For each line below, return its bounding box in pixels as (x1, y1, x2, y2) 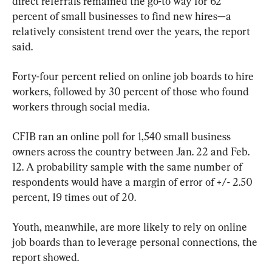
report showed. (12, 251, 79, 264)
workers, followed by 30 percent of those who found (12, 85, 251, 98)
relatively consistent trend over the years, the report (12, 25, 253, 38)
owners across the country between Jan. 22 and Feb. (12, 145, 252, 158)
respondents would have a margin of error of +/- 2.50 (12, 175, 255, 189)
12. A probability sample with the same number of (12, 160, 245, 174)
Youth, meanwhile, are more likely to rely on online (12, 220, 250, 234)
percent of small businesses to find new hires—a (12, 10, 234, 23)
